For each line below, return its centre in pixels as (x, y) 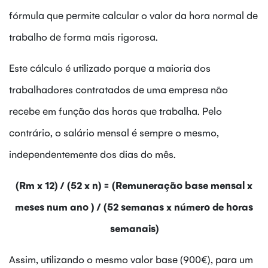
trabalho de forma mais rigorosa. (83, 37)
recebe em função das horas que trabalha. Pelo (115, 111)
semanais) (134, 228)
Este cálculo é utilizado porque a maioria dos (110, 68)
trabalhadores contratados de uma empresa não (118, 89)
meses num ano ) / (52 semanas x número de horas (134, 207)
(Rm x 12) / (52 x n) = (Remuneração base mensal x (134, 185)
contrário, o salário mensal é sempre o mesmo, (114, 133)
